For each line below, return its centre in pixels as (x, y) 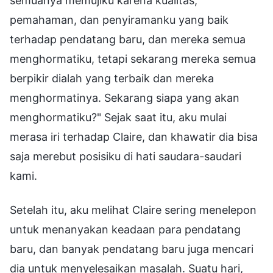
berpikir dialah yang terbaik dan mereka (112, 78)
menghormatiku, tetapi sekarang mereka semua (133, 58)
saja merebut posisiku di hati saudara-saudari (126, 156)
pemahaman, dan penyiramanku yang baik (119, 19)
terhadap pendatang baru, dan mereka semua (128, 39)
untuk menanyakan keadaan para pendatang (125, 229)
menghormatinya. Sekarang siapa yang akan (125, 97)
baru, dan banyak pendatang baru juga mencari (132, 249)
